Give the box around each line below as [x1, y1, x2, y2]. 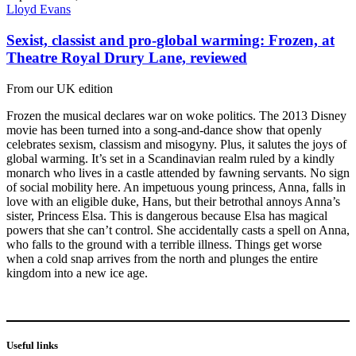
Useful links [6, 339, 58, 352]
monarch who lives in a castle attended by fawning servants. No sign [6, 165, 350, 180]
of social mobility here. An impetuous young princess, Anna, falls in [6, 180, 346, 194]
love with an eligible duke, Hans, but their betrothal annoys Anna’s [6, 194, 340, 208]
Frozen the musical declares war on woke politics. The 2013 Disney [6, 108, 346, 122]
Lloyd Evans [6, 2, 71, 17]
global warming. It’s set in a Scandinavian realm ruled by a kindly [6, 151, 335, 165]
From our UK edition [6, 81, 113, 95]
